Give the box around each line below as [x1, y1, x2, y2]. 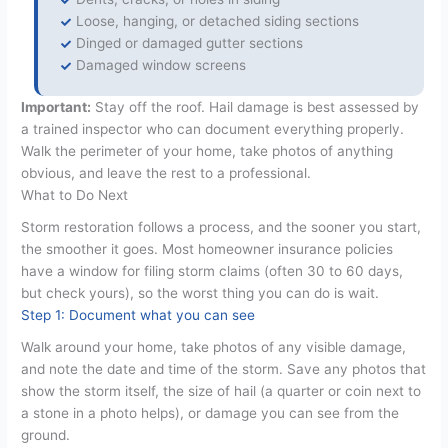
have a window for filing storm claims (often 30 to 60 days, [21, 263, 404, 280]
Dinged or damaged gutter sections [76, 35, 303, 52]
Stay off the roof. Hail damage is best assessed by [91, 99, 420, 116]
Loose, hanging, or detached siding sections [76, 13, 359, 30]
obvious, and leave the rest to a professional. [21, 165, 312, 182]
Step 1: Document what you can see [21, 307, 256, 324]
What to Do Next [21, 187, 129, 204]
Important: [21, 99, 92, 116]
